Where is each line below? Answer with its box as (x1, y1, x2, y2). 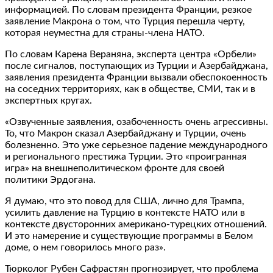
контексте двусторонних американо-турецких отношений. (5, 219, 267, 229)
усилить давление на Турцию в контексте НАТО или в (5, 207, 245, 218)
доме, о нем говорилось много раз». (5, 242, 166, 252)
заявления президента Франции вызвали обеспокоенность (5, 72, 268, 82)
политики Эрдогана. (5, 174, 96, 185)
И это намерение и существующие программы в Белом (5, 230, 253, 241)
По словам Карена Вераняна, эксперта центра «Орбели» (5, 49, 257, 59)
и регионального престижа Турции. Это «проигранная (5, 151, 247, 161)
